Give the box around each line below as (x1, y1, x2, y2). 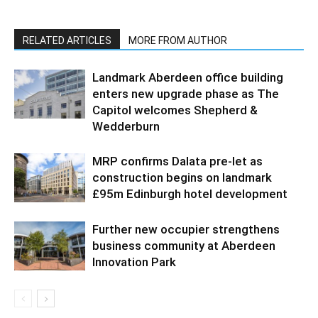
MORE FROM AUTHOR (128, 34, 227, 46)
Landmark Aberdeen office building (92, 70, 283, 84)
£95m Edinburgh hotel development (92, 186, 287, 201)
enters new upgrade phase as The (92, 86, 279, 101)
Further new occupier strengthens (92, 221, 280, 236)
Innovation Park (92, 254, 176, 269)
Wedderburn (92, 119, 160, 133)
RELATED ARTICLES (23, 34, 111, 46)
